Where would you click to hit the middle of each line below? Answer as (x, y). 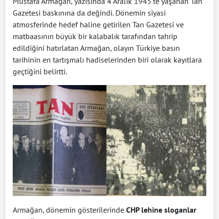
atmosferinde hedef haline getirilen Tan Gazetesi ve (98, 24)
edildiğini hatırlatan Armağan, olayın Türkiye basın (96, 48)
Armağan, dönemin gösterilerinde (69, 210)
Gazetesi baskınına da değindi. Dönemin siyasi (89, 12)
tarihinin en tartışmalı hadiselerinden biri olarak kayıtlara (107, 59)
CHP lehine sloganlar (161, 210)
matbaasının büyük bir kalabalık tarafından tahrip (95, 36)
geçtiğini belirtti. (40, 71)
